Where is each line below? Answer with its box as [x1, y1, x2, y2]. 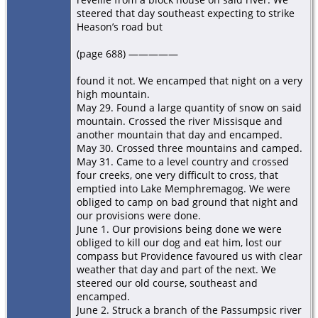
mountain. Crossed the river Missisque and [77, 114, 283, 128]
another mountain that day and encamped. [77, 127, 283, 141]
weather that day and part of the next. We [77, 262, 276, 276]
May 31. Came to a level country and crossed [77, 154, 289, 168]
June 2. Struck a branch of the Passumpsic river [77, 302, 302, 317]
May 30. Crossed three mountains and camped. [77, 141, 302, 155]
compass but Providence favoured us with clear [77, 248, 302, 263]
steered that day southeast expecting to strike [77, 6, 295, 20]
